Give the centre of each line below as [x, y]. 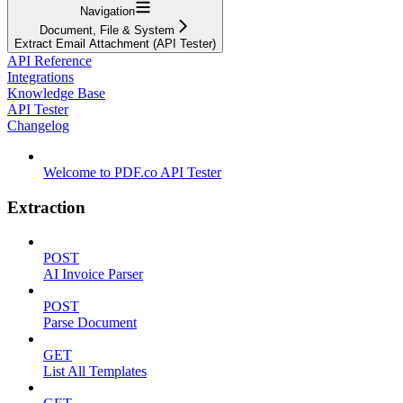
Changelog [38, 125]
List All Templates [95, 372]
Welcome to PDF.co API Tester [132, 172]
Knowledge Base [56, 93]
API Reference [49, 60]
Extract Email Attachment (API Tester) [115, 43]
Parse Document [90, 323]
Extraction [46, 207]
